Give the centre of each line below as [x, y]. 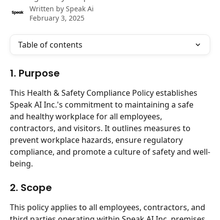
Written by [48, 9]
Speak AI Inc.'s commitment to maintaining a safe [103, 105]
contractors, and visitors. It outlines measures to [101, 128]
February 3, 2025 [57, 18]
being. [21, 164]
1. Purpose [35, 73]
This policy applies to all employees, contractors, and [109, 207]
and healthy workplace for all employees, [87, 116]
